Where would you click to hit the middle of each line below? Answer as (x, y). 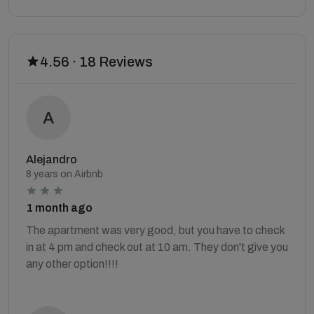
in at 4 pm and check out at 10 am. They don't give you (157, 247)
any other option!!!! (72, 264)
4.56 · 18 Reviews (96, 61)
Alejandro (52, 159)
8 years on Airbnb (64, 174)
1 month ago (59, 207)
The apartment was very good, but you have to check (155, 230)
